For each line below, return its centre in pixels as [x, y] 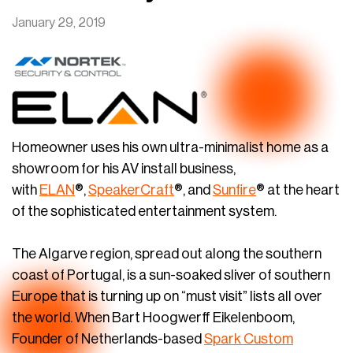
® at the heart [298, 190]
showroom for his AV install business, [124, 169]
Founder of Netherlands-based [108, 339]
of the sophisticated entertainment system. [144, 211]
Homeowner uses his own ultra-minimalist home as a [170, 147]
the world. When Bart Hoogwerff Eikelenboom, [153, 318]
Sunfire [234, 190]
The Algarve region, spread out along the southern [167, 254]
